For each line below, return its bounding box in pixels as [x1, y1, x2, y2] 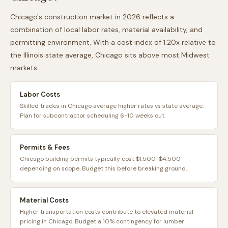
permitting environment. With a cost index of [10, 38, 163, 47]
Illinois [23, 50, 43, 60]
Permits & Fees [20, 143, 70, 152]
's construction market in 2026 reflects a [37, 12, 174, 21]
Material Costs [20, 196, 69, 205]
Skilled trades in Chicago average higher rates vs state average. [20, 102, 204, 110]
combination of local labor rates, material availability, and [10, 25, 203, 34]
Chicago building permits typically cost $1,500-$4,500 [20, 155, 181, 163]
